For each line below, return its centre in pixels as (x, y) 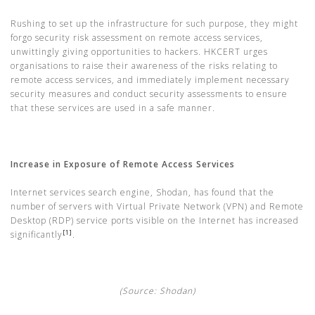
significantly (37, 234)
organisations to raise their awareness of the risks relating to (144, 66)
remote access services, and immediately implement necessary (150, 80)
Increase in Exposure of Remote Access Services (123, 164)
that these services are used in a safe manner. (113, 108)
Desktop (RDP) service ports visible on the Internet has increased (155, 220)
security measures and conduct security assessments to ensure (149, 94)
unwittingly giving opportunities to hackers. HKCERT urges (139, 52)
